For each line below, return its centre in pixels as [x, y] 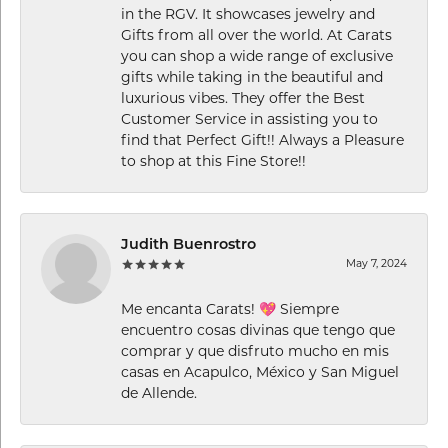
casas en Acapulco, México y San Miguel [260, 371]
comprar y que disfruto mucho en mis [255, 350]
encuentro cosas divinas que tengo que [258, 329]
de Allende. [159, 392]
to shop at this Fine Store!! [213, 160]
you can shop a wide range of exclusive [257, 55]
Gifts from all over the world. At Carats [256, 34]
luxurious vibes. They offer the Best [243, 97]
